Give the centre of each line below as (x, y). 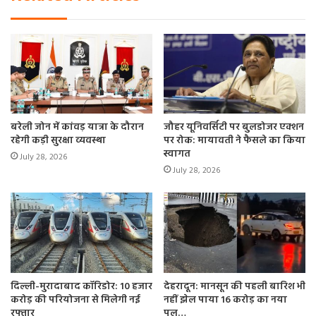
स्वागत (177, 154)
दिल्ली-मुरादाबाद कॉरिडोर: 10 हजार (81, 286)
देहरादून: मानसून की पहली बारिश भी (235, 286)
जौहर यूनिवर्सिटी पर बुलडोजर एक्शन (234, 128)
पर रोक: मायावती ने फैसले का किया (235, 141)
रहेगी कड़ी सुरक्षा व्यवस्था (58, 141)
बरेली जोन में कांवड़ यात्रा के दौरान (77, 128)
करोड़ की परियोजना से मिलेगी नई (75, 300)
